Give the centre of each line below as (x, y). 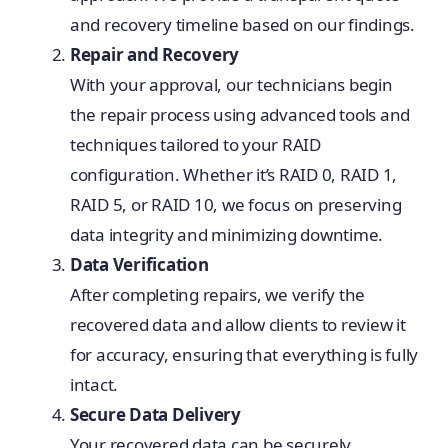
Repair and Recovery (154, 54)
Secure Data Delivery (155, 414)
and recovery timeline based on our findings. (242, 24)
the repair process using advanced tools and (240, 114)
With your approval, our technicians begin (231, 84)
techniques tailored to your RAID (195, 144)
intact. (94, 384)
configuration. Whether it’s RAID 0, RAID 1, (233, 174)
